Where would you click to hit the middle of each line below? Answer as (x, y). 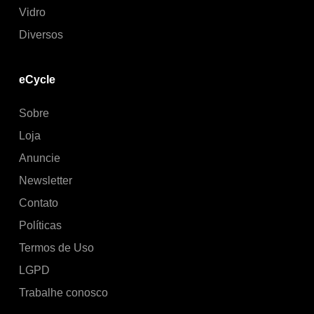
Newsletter (46, 180)
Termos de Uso (56, 247)
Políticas (40, 225)
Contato (39, 203)
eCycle (37, 79)
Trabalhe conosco (63, 292)
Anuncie (40, 158)
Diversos (41, 34)
